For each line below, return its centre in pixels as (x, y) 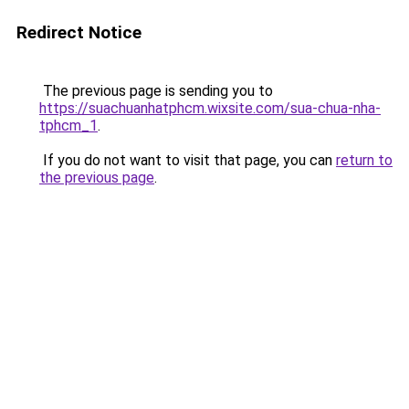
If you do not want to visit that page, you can (188, 160)
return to (364, 160)
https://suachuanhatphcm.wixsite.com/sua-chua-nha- (210, 108)
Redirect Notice (79, 32)
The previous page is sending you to (156, 91)
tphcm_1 (68, 126)
